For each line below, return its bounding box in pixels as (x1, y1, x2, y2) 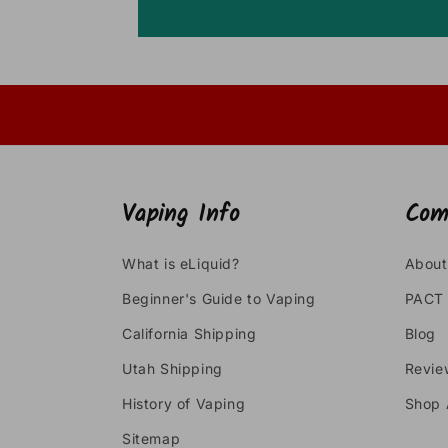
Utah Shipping (122, 360, 223, 377)
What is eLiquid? (122, 255, 240, 272)
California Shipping (122, 325, 257, 342)
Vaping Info (122, 197, 240, 233)
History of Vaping (122, 395, 246, 412)
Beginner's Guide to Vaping (122, 290, 316, 307)
